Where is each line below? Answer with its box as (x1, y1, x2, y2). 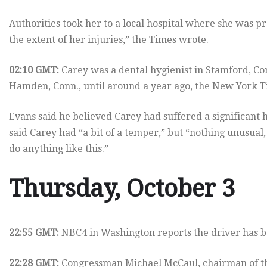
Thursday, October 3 (9, 175, 235, 203)
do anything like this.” (9, 143, 108, 155)
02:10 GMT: (9, 64, 59, 76)
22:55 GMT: (9, 227, 59, 239)
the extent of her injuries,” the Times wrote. (9, 34, 209, 46)
